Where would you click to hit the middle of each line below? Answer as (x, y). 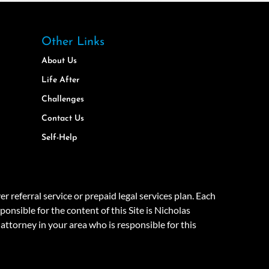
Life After (60, 80)
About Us (59, 61)
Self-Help (59, 138)
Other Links (73, 42)
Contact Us (62, 119)
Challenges (62, 100)
